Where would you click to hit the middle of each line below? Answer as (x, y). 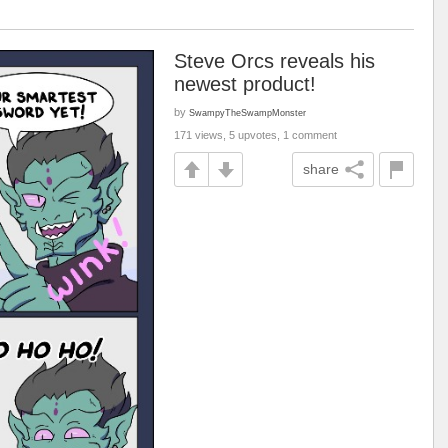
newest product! (245, 84)
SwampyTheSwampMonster (247, 112)
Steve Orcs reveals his (274, 61)
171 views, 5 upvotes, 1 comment (255, 135)
